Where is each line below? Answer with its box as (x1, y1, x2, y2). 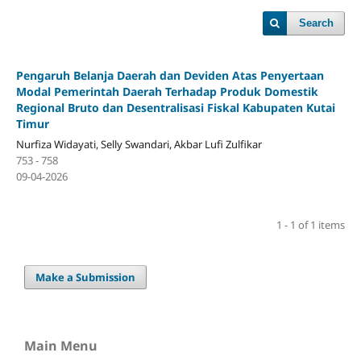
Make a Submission (35, 269, 136, 284)
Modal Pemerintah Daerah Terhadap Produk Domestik (15, 83, 318, 99)
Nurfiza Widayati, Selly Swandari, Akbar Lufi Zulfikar (15, 136, 262, 151)
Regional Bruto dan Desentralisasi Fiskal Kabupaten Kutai (15, 99, 335, 115)
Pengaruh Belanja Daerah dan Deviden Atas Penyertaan (15, 67, 324, 83)
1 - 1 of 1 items (276, 217, 346, 232)
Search (299, 17, 334, 29)
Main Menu (24, 336, 98, 355)
